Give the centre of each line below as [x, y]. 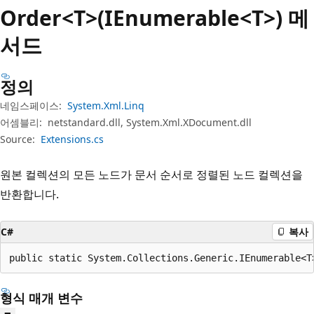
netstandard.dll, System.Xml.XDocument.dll [150, 122]
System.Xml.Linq [106, 105]
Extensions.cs [72, 139]
